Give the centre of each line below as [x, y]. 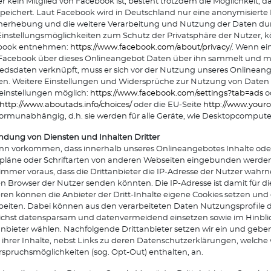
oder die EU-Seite [168, 105]
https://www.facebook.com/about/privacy [150, 47]
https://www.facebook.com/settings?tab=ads [177, 93]
